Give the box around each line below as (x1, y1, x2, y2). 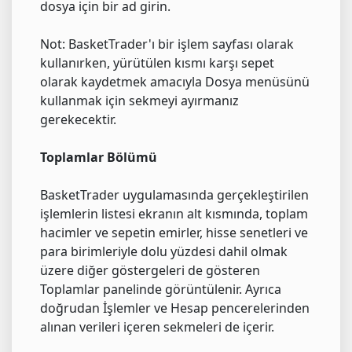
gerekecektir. (40, 111, 116, 129)
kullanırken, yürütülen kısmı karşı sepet (40, 54, 274, 72)
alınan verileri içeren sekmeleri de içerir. (40, 318, 274, 336)
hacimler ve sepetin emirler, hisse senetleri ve (40, 224, 308, 242)
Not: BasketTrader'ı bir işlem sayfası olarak (40, 35, 294, 53)
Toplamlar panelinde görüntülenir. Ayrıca (40, 280, 281, 299)
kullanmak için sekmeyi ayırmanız (40, 92, 239, 110)
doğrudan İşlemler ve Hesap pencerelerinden (40, 299, 310, 317)
